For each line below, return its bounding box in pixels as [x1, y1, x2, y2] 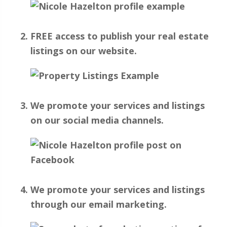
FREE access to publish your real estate [30, 30, 209, 43]
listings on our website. [30, 45, 137, 57]
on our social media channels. [30, 114, 164, 127]
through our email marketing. [30, 198, 167, 211]
